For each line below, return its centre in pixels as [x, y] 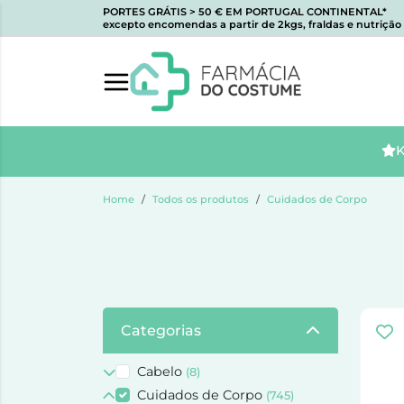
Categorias [161, 331]
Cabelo [161, 372]
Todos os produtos [201, 200]
